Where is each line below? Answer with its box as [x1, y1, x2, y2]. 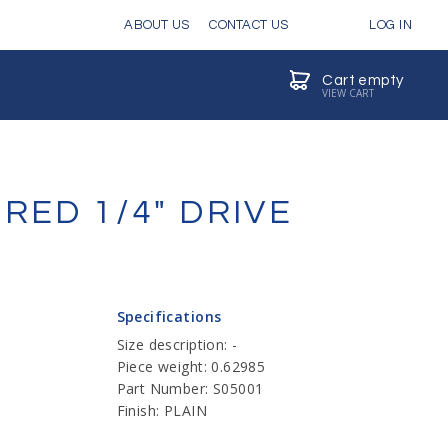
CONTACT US [209, 18, 289, 32]
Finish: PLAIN [116, 401, 207, 420]
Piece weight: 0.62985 [116, 357, 266, 376]
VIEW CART [322, 85, 375, 100]
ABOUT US [124, 18, 190, 32]
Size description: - [116, 335, 238, 354]
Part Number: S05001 [116, 379, 264, 398]
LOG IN [366, 18, 412, 32]
